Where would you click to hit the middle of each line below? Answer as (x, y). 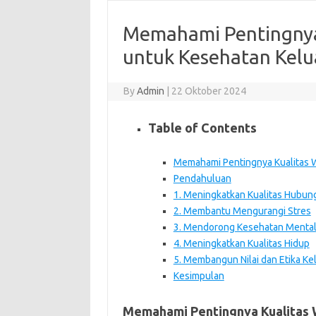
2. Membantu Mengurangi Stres (242, 211)
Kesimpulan (199, 275)
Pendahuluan (202, 178)
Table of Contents (202, 127)
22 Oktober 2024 (209, 91)
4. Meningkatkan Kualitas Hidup (241, 243)
